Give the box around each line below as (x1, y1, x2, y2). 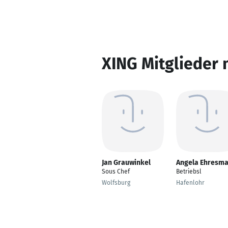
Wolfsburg (102, 179, 130, 186)
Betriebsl (176, 168, 202, 175)
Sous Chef (102, 168, 130, 175)
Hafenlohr (176, 179, 205, 186)
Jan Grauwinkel (102, 158, 151, 167)
